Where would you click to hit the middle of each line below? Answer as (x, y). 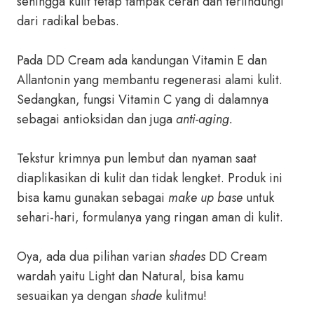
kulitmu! (184, 296)
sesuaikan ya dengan (74, 296)
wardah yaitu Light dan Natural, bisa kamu (130, 276)
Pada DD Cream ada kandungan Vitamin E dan (142, 60)
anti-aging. (204, 119)
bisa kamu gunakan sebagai (93, 198)
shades (187, 257)
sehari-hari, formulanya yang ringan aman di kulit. (150, 217)
